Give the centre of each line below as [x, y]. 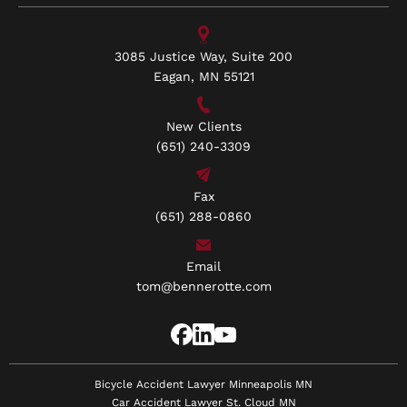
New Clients [203, 127]
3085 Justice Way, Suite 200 [203, 57]
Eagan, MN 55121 [203, 77]
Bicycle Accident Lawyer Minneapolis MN [203, 384]
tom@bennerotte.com [203, 287]
